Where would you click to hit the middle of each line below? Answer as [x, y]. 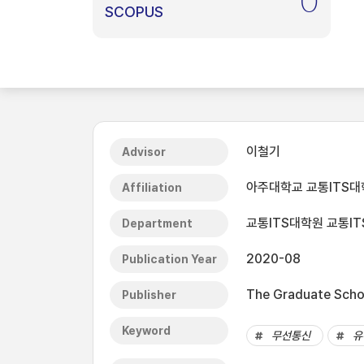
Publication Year [169, 259]
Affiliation [152, 188]
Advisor [144, 152]
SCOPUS [134, 12]
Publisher [149, 295]
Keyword [146, 331]
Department [157, 223]
